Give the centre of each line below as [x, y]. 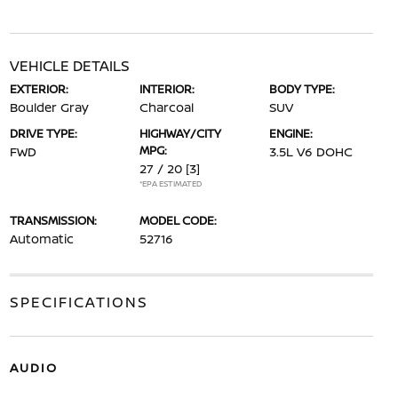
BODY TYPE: [302, 89]
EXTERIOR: [39, 89]
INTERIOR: [167, 89]
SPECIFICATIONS [79, 302]
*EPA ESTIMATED [170, 183]
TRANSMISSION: [53, 220]
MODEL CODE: [178, 220]
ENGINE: [291, 133]
